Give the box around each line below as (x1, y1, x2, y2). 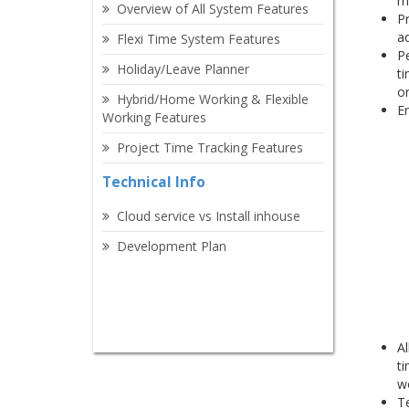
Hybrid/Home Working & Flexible (117, 90, 309, 108)
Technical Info (102, 173, 205, 192)
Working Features (102, 109, 206, 126)
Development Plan (117, 237, 226, 255)
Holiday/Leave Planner (117, 60, 249, 78)
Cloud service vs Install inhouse (117, 207, 300, 225)
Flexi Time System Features (117, 30, 280, 47)
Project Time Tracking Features (117, 139, 303, 156)
